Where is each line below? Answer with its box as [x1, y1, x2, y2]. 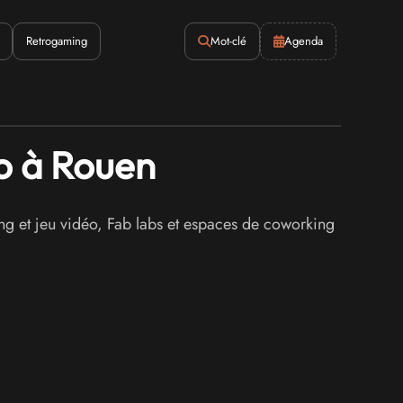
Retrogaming [26, 32, 87, 49]
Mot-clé [210, 32, 246, 49]
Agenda [283, 32, 323, 49]
